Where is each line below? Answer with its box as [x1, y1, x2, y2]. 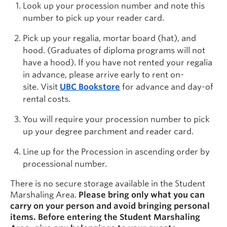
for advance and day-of [120, 82, 213, 92]
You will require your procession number [23, 115, 183, 124]
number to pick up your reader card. [23, 13, 164, 23]
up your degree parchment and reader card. [23, 127, 194, 136]
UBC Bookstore [60, 82, 120, 92]
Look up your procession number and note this [23, 1, 205, 11]
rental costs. [23, 94, 70, 104]
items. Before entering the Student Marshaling [10, 212, 200, 222]
